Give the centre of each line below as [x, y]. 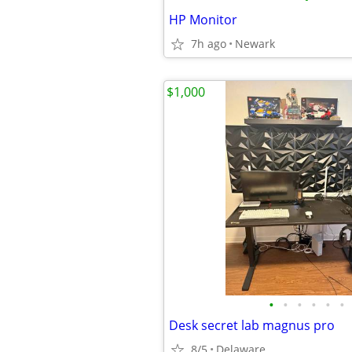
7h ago [209, 44]
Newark [255, 44]
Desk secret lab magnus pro [252, 325]
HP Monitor [203, 20]
